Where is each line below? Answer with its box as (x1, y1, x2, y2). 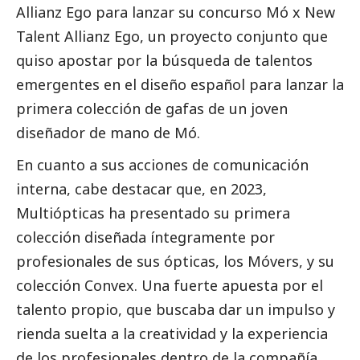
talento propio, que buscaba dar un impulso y (16, 300, 335, 320)
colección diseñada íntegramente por (16, 227, 275, 247)
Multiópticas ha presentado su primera (16, 203, 290, 223)
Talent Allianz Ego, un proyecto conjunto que (16, 27, 328, 47)
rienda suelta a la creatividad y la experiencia (16, 324, 328, 344)
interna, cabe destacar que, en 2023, (16, 179, 267, 199)
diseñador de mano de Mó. (16, 123, 200, 143)
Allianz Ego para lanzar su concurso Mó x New (16, 2, 335, 22)
